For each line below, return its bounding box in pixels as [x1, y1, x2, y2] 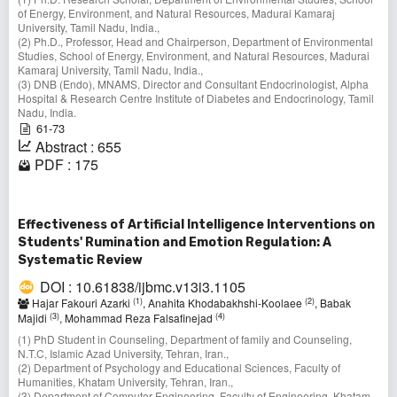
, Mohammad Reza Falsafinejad [59, 310, 215, 326]
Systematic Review [18, 253, 143, 269]
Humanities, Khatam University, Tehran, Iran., [18, 374, 233, 390]
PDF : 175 [35, 154, 98, 175]
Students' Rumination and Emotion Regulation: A [18, 235, 331, 251]
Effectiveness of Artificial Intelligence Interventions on [18, 217, 375, 233]
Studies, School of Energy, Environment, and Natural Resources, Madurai [18, 48, 370, 64]
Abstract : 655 [35, 136, 121, 158]
